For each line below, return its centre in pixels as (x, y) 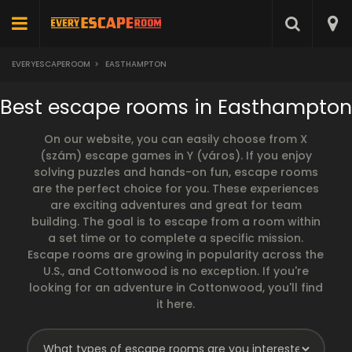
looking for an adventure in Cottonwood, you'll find (176, 288)
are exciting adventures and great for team (176, 205)
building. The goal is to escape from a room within (176, 222)
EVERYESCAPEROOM (51, 64)
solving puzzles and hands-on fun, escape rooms (176, 172)
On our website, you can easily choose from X (176, 139)
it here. (176, 304)
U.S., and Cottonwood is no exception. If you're (176, 271)
